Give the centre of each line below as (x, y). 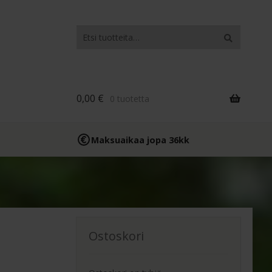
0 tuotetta (129, 99)
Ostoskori (117, 236)
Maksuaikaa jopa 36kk (141, 140)
